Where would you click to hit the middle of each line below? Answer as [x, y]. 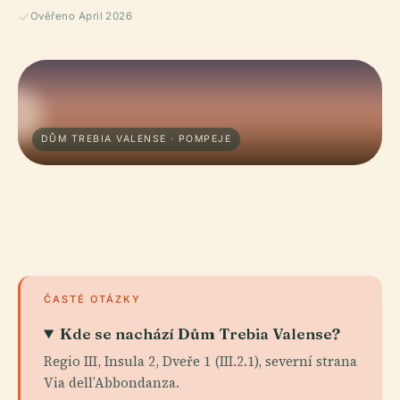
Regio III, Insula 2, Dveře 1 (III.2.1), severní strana [200, 361]
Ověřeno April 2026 [82, 16]
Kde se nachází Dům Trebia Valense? [200, 333]
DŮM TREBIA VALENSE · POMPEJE [137, 139]
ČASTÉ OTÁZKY [92, 299]
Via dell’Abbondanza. [112, 383]
